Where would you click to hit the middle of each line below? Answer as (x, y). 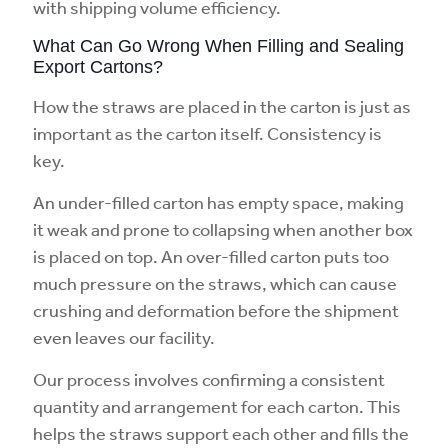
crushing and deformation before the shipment (216, 310)
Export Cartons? (98, 67)
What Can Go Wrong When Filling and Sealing (218, 46)
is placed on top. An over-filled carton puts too (211, 256)
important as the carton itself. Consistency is (207, 133)
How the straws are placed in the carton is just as (222, 106)
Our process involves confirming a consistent (209, 379)
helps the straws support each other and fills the (221, 433)
